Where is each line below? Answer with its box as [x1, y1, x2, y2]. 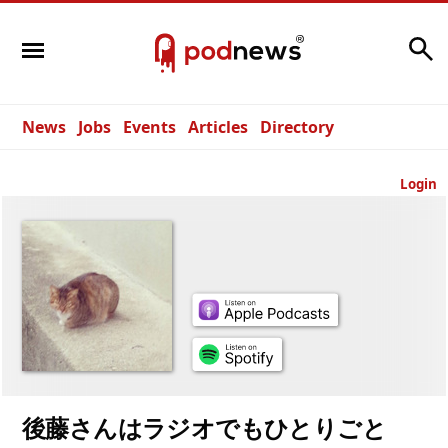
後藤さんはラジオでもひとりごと [22, 415, 386, 442]
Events [123, 116, 176, 138]
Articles [188, 116, 248, 138]
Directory [260, 116, 334, 138]
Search [351, 32, 403, 55]
